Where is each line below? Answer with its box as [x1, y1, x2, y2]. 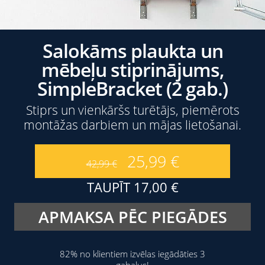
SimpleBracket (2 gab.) [37, 76, 228, 101]
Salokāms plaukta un [42, 38, 223, 63]
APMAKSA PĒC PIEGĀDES [38, 205, 227, 228]
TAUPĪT [86, 177, 134, 196]
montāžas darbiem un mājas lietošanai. [24, 117, 241, 133]
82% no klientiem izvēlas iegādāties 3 [60, 247, 205, 260]
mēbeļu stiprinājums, [41, 57, 224, 82]
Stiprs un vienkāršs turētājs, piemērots [25, 102, 240, 118]
